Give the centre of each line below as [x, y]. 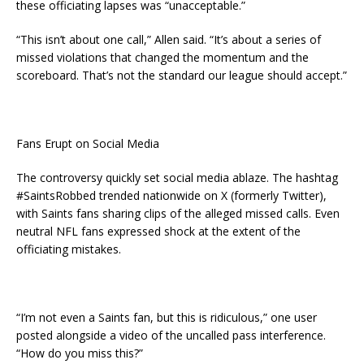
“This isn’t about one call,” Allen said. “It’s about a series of [169, 40]
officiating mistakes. [69, 249]
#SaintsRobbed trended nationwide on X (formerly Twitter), [171, 196]
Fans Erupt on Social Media [88, 144]
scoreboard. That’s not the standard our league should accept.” [182, 76]
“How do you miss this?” [80, 353]
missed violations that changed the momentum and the [162, 58]
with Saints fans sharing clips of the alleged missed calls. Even [178, 214]
